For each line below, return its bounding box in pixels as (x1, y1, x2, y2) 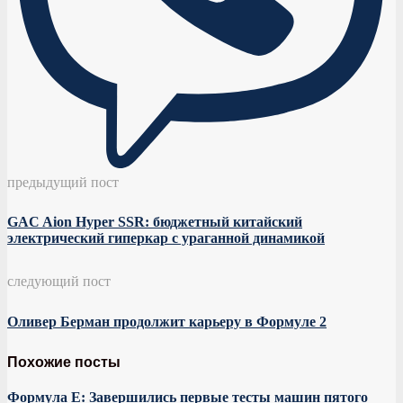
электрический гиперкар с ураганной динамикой (7, 230, 325, 246)
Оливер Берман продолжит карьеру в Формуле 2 (7, 313, 327, 329)
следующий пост (7, 271, 111, 291)
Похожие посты (7, 354, 121, 370)
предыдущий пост (7, 171, 119, 191)
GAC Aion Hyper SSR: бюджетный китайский (7, 214, 302, 230)
